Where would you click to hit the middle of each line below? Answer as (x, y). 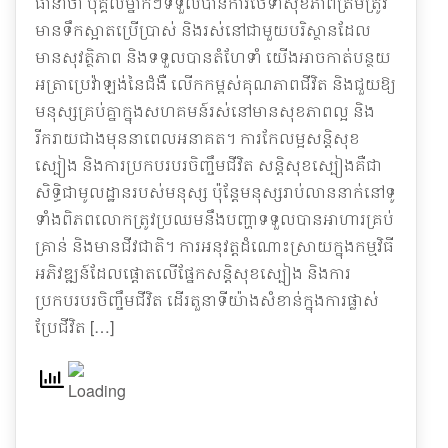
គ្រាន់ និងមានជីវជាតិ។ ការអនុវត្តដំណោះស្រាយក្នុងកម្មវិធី (214, 245)
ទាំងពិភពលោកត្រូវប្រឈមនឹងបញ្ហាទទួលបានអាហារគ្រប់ (214, 218)
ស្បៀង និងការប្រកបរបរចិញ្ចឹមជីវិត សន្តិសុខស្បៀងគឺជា (208, 164)
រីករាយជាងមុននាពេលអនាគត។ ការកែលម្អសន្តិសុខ (197, 137)
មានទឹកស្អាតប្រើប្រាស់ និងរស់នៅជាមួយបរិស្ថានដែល (203, 29)
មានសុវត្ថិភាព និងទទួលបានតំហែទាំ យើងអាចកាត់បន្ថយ (213, 56)
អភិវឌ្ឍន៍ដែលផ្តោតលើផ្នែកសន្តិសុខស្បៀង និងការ (193, 272)
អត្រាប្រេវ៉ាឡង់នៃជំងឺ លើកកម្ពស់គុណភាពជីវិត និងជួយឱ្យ (215, 83)
